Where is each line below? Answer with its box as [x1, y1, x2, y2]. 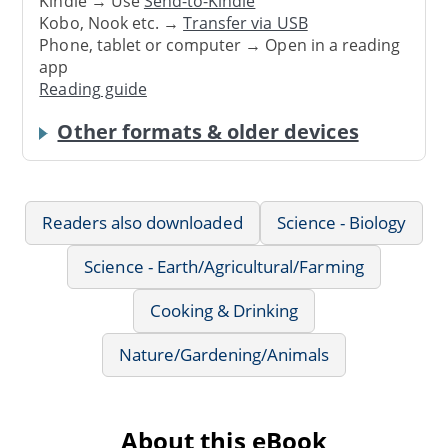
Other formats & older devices [57, 117, 359, 145]
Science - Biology [276, 210, 407, 234]
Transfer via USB [183, 12, 308, 35]
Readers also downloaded [41, 210, 243, 234]
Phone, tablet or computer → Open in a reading [39, 34, 401, 57]
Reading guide [39, 78, 147, 101]
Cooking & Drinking [149, 298, 299, 322]
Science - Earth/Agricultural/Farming [84, 254, 364, 278]
